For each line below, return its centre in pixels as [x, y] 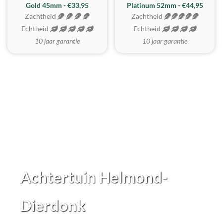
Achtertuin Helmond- [94, 177]
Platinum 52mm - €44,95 [165, 5]
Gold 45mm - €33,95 [57, 5]
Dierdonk [53, 205]
